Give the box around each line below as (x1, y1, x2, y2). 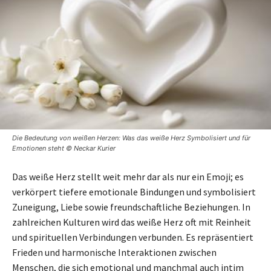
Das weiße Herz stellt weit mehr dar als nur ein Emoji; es (12, 170, 244, 183)
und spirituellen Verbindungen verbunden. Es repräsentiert (12, 230, 253, 243)
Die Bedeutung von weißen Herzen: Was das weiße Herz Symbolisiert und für (12, 133, 250, 142)
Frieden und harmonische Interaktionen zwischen (12, 246, 217, 258)
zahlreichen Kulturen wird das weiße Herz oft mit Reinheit (12, 215, 251, 228)
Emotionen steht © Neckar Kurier (12, 143, 116, 152)
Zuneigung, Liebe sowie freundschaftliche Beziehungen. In (12, 200, 250, 213)
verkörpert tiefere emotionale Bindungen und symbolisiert (12, 185, 256, 198)
